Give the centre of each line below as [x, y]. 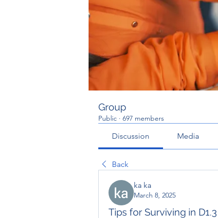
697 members [143, 118]
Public [108, 118]
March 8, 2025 [155, 195]
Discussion [131, 136]
